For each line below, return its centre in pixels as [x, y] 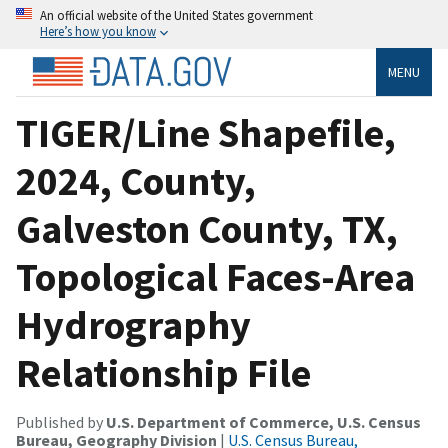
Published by [61, 421]
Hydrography [133, 324]
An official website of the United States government [176, 15]
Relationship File [163, 372]
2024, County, [136, 180]
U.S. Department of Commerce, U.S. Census [263, 421]
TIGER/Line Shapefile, [206, 132]
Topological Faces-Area [215, 276]
